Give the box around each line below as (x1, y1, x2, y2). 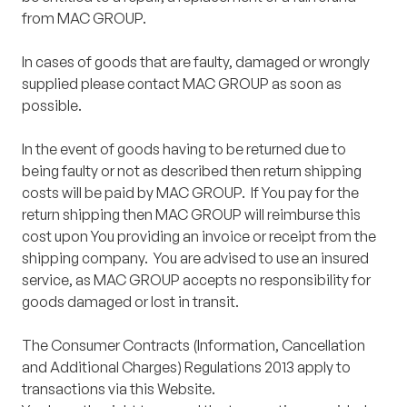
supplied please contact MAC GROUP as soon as (22, 74, 342, 94)
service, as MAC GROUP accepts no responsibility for (22, 271, 371, 290)
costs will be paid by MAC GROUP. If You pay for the (22, 184, 359, 203)
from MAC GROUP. (22, 9, 146, 28)
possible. (22, 96, 82, 115)
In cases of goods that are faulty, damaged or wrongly (22, 53, 370, 72)
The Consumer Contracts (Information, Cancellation (22, 336, 365, 355)
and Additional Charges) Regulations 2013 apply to (22, 358, 351, 377)
